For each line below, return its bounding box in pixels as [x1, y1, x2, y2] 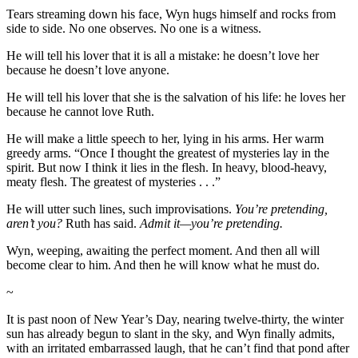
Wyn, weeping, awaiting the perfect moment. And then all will [6, 243, 320, 257]
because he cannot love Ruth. [6, 104, 154, 118]
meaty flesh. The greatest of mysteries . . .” [6, 174, 221, 189]
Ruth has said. [62, 216, 140, 230]
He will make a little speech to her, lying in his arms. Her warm [6, 131, 324, 145]
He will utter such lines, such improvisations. [6, 201, 235, 216]
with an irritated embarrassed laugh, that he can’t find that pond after [6, 340, 349, 355]
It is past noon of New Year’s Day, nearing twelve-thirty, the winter [6, 312, 344, 326]
